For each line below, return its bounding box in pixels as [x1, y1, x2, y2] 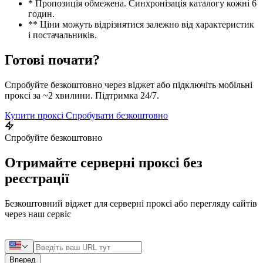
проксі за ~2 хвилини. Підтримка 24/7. [5, 90, 159, 101]
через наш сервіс [5, 208, 71, 219]
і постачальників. [28, 30, 97, 41]
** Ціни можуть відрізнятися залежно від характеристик [28, 19, 254, 30]
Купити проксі [5, 110, 66, 121]
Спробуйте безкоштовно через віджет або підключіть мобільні [5, 80, 252, 90]
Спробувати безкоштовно [66, 110, 168, 121]
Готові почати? [5, 52, 100, 68]
